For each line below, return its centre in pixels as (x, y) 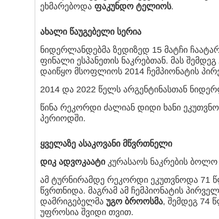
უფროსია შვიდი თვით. (87, 212)
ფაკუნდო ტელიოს (133, 7)
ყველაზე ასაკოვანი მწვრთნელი (106, 144)
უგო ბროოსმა (134, 202)
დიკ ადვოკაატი (73, 162)
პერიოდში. (63, 119)
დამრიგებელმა (73, 202)
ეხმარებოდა (67, 7)
